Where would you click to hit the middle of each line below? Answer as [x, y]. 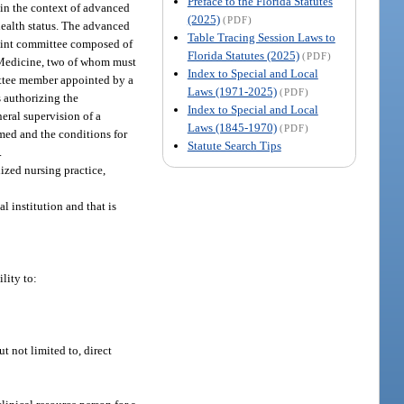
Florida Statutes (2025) [243, 55]
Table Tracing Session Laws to [261, 37]
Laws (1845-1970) [232, 127]
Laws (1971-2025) [232, 91]
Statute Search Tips [234, 145]
